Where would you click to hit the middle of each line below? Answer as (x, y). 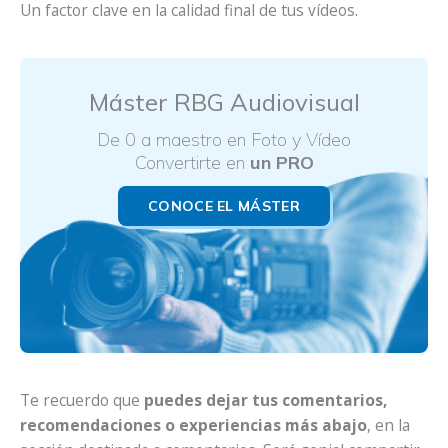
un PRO (281, 162)
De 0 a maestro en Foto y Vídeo (224, 139)
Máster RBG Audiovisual (224, 101)
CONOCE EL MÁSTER (224, 205)
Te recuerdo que (82, 399)
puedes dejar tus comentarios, (265, 399)
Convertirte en (192, 162)
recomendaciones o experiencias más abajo (193, 424)
